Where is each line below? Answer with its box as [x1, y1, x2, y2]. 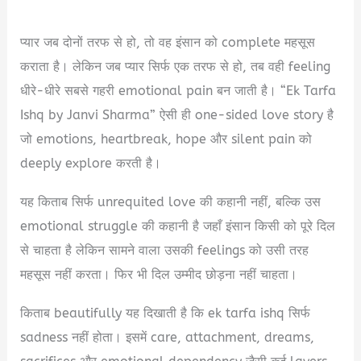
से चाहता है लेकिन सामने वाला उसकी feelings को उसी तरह [20, 243, 309, 259]
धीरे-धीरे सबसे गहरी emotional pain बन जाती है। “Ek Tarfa [20, 83, 337, 99]
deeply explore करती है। [20, 156, 162, 172]
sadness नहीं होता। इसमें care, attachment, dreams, [20, 330, 315, 346]
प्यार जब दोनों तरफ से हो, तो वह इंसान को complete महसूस [20, 35, 316, 51]
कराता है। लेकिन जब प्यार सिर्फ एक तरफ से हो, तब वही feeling [20, 59, 331, 75]
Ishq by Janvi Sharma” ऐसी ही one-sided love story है [20, 107, 334, 123]
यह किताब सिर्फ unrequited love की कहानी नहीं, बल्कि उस [20, 194, 322, 210]
